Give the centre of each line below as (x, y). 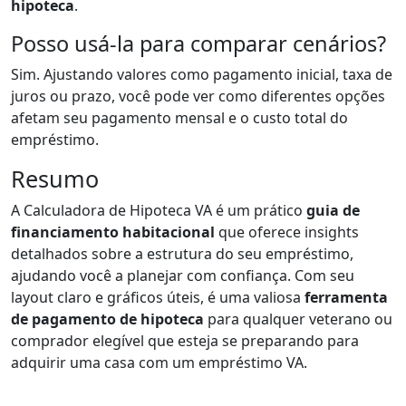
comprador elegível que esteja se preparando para (185, 340)
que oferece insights (287, 232)
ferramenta (346, 297)
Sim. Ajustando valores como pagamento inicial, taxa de (202, 74)
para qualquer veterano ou (298, 319)
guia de (333, 210)
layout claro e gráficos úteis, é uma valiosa (158, 297)
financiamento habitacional (113, 232)
